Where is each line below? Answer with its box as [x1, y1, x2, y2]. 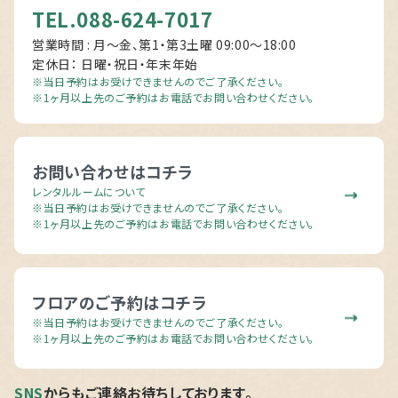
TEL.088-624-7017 [32, 4, 213, 33]
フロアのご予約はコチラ [32, 290, 207, 314]
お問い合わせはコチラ [32, 159, 193, 183]
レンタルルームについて [32, 183, 146, 199]
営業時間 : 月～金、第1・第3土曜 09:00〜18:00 [32, 35, 297, 53]
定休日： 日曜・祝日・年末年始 [32, 54, 198, 73]
